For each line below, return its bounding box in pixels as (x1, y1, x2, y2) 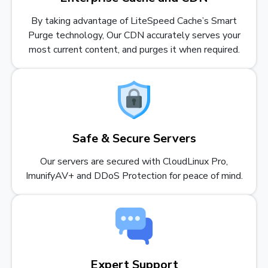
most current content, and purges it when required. (28, 42, 240, 56)
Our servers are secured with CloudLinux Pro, (40, 154, 228, 168)
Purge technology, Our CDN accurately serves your (28, 28, 240, 42)
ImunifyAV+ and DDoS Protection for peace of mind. (25, 169, 243, 182)
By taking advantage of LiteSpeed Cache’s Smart (31, 14, 237, 28)
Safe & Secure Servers (72, 130, 196, 147)
